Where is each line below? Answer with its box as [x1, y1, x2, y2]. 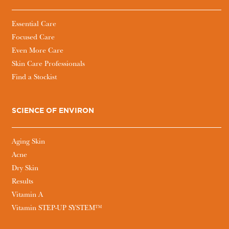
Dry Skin [11, 165, 38, 172]
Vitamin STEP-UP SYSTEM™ [11, 204, 102, 212]
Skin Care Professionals [11, 60, 85, 68]
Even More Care [11, 47, 63, 55]
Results [11, 178, 33, 186]
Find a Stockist [11, 74, 57, 81]
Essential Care [11, 20, 56, 28]
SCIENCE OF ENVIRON [11, 107, 94, 114]
